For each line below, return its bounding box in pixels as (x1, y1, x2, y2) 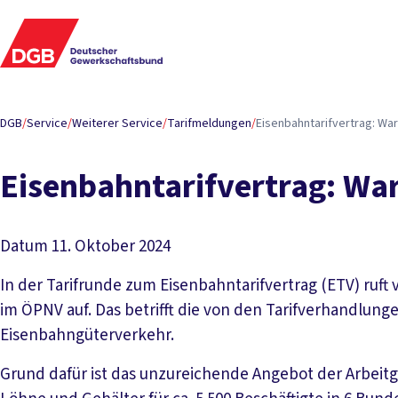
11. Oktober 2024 (52, 235, 171, 259)
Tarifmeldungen (167, 115, 251, 132)
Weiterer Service (72, 115, 163, 132)
